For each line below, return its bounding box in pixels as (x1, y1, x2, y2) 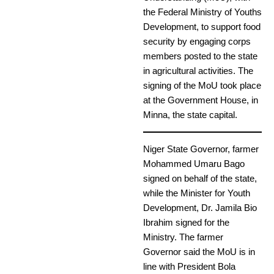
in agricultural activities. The (143, 66, 253, 76)
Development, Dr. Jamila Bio (143, 203, 257, 213)
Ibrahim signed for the (143, 218, 229, 228)
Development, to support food (143, 22, 261, 32)
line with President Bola (143, 262, 235, 272)
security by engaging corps (143, 37, 251, 47)
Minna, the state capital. (143, 110, 237, 120)
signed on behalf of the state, (143, 174, 257, 184)
